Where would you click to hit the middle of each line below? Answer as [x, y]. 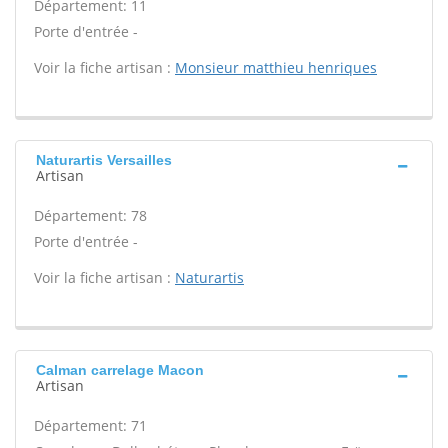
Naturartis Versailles [104, 160]
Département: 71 [90, 425]
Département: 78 [90, 215]
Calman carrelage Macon [120, 370]
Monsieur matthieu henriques [276, 67]
